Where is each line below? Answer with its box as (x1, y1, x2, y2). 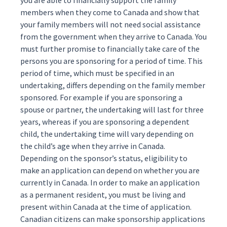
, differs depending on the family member (63, 80, 205, 90)
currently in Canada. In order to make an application (20, 177, 200, 187)
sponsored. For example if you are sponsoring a (20, 92, 182, 102)
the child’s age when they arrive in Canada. (20, 141, 165, 151)
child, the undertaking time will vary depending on (20, 129, 194, 139)
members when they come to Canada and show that (20, 7, 200, 17)
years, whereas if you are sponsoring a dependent (20, 117, 190, 127)
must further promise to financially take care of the (20, 44, 200, 54)
